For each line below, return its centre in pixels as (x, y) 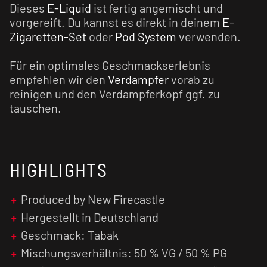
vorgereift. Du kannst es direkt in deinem (116, 22)
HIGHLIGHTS (58, 170)
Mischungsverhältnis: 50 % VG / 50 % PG (124, 253)
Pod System (146, 37)
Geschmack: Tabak (70, 235)
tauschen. (35, 108)
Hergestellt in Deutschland (90, 217)
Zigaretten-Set (48, 37)
